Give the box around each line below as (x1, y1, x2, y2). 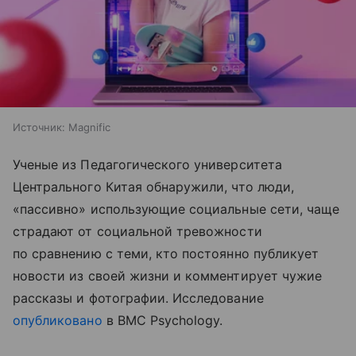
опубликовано (13, 311, 103, 328)
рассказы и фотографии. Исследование (13, 289, 264, 306)
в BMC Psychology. (102, 311, 223, 328)
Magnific (68, 120, 110, 133)
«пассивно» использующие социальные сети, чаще (13, 200, 340, 217)
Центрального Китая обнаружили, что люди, (13, 178, 294, 195)
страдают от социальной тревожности (13, 222, 262, 239)
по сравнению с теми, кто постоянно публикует (13, 245, 319, 261)
